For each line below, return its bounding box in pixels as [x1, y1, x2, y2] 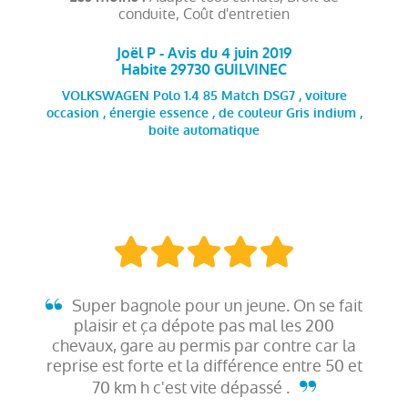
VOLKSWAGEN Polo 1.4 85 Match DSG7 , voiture [61, 87, 347, 105]
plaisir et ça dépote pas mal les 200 [74, 313, 334, 337]
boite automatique [148, 122, 260, 139]
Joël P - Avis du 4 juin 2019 [116, 43, 292, 63]
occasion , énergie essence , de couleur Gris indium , [46, 105, 362, 122]
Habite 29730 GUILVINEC [121, 59, 287, 79]
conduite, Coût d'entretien [118, 3, 290, 25]
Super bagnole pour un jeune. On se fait [68, 293, 362, 317]
